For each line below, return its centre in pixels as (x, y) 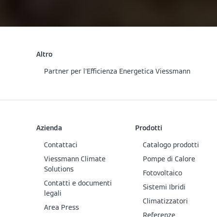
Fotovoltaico (163, 173)
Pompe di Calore (169, 159)
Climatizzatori (165, 201)
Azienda (49, 128)
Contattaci (61, 145)
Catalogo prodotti (171, 145)
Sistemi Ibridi (164, 187)
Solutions (59, 169)
